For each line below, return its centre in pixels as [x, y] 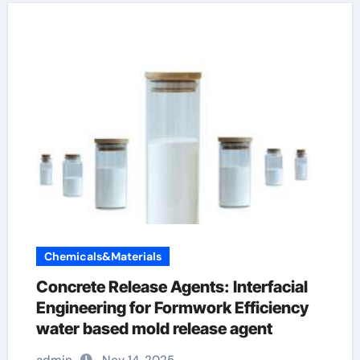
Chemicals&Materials [102, 256]
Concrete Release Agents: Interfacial [172, 287]
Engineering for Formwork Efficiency [172, 308]
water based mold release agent [154, 329]
